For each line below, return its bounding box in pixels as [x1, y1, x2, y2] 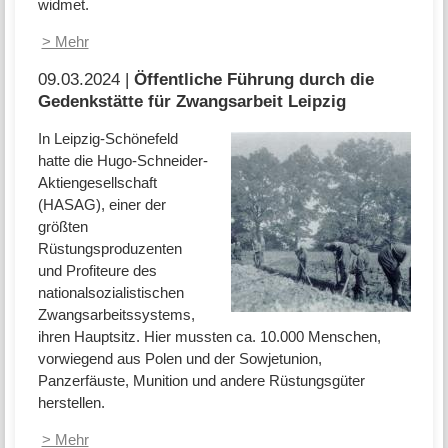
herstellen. [37, 394, 105, 412]
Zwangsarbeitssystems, [37, 306, 195, 324]
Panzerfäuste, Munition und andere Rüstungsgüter [37, 372, 365, 390]
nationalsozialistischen [37, 284, 184, 302]
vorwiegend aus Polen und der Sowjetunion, [37, 350, 322, 368]
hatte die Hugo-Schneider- [37, 152, 208, 170]
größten [37, 218, 88, 236]
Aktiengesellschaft [37, 174, 157, 192]
